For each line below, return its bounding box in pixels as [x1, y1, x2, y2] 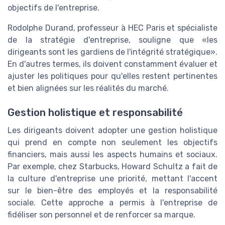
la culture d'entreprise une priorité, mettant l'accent [8, 174, 217, 184]
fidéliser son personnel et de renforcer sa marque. [8, 210, 195, 220]
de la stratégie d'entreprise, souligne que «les [8, 35, 217, 45]
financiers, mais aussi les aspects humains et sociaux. [8, 150, 217, 160]
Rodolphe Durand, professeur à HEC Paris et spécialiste [8, 23, 217, 33]
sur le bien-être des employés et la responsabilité [8, 186, 217, 196]
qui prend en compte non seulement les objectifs [8, 138, 217, 148]
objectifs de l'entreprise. [8, 3, 99, 13]
